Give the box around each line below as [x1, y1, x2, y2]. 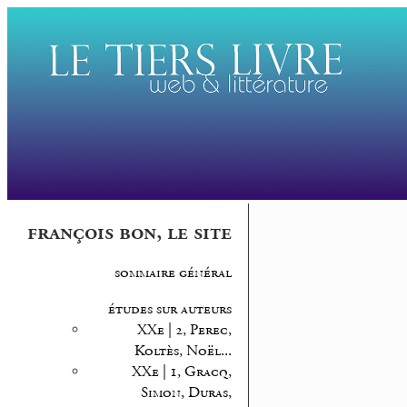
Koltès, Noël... [134, 342, 232, 362]
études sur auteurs [107, 300, 232, 320]
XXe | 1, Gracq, [131, 362, 232, 382]
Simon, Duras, [140, 383, 232, 403]
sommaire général [114, 263, 232, 283]
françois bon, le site [26, 218, 232, 248]
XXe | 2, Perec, [136, 321, 232, 341]
